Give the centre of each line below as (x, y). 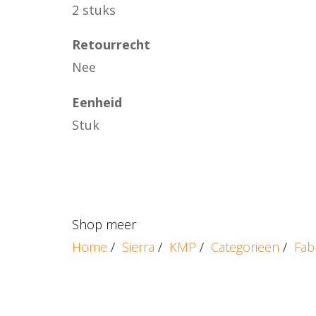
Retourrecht (111, 45)
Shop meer (104, 225)
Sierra (138, 247)
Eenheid (97, 102)
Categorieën (245, 247)
